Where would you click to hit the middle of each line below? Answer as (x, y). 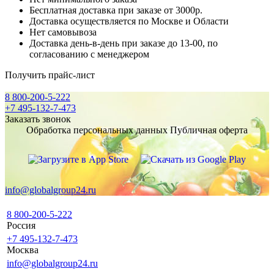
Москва (23, 250)
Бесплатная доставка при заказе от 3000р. (116, 10)
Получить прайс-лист (50, 75)
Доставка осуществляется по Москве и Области (129, 21)
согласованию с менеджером (89, 54)
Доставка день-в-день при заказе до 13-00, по (124, 43)
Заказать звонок (38, 119)
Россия (21, 226)
